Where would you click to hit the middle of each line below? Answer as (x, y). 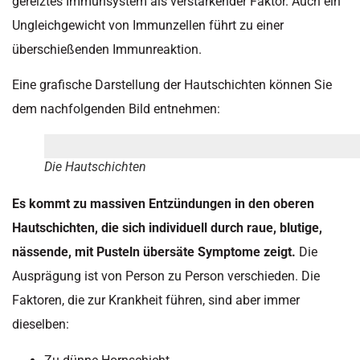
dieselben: (41, 325)
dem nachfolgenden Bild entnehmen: (116, 109)
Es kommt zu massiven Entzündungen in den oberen (163, 204)
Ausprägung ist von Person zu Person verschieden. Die (166, 276)
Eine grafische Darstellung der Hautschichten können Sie (172, 85)
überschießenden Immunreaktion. (107, 50)
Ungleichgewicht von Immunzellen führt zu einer (148, 26)
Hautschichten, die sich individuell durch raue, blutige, (167, 228)
